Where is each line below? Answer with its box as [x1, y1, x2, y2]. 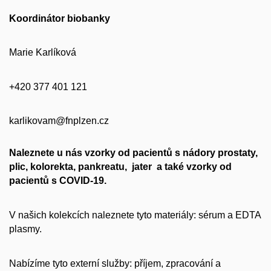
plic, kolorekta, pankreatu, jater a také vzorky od [9, 162, 232, 172]
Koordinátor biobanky [9, 13, 110, 24]
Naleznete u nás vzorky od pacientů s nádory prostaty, [9, 148, 258, 158]
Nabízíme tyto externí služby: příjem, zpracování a [9, 258, 221, 269]
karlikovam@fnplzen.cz [9, 116, 109, 126]
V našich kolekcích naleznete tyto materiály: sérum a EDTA [9, 210, 261, 221]
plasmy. [9, 224, 42, 235]
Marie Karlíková [9, 47, 76, 58]
